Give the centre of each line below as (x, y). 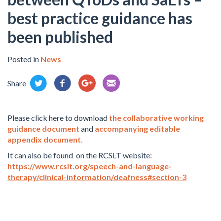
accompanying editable (137, 129)
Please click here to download (58, 118)
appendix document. (45, 139)
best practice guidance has (100, 18)
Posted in (24, 59)
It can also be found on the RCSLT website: (80, 155)
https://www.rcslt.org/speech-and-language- (90, 166)
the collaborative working (156, 118)
